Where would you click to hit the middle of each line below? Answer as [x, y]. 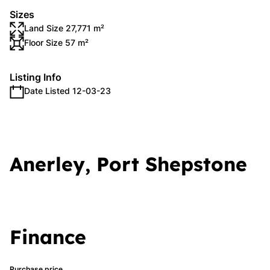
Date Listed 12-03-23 [67, 91]
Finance [48, 237]
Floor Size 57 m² [56, 42]
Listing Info [36, 77]
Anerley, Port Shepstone [128, 164]
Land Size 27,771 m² [64, 28]
